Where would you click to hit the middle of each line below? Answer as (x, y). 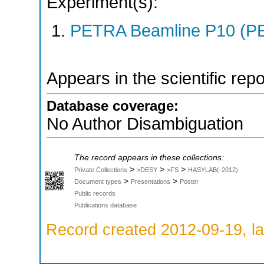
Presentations (151, 181)
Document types (98, 181)
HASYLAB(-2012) (213, 169)
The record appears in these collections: (149, 157)
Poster (189, 181)
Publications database (105, 205)
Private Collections (101, 169)
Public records (95, 193)
